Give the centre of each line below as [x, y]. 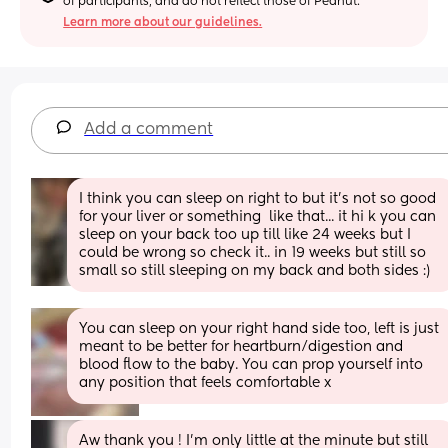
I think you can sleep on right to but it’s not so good [258, 198]
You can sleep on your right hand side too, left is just [259, 328]
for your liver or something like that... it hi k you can [258, 216]
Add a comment [149, 129]
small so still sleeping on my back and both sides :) [255, 270]
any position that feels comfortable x [205, 382]
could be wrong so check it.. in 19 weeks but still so [253, 252]
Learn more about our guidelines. [163, 22]
